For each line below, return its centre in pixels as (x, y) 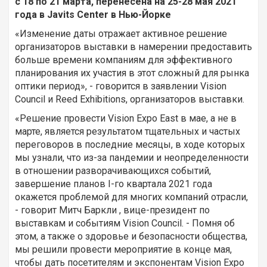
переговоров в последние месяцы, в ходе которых (130, 144)
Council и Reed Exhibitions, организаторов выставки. (130, 99)
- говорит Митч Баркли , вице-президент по (112, 210)
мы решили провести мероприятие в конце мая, (123, 249)
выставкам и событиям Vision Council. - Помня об (125, 223)
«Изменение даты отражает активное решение (121, 33)
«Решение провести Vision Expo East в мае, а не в (126, 118)
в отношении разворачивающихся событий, (113, 170)
